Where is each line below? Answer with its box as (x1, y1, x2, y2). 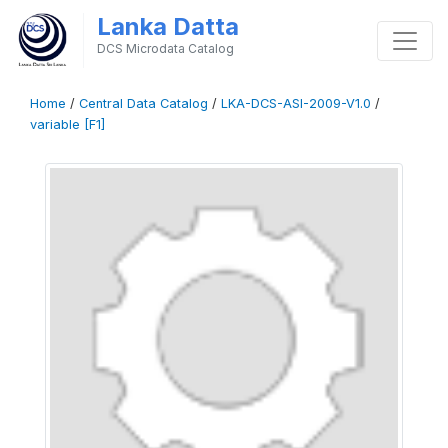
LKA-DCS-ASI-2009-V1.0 (221, 96, 371, 111)
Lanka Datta (96, 12, 239, 41)
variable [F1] (30, 117, 105, 132)
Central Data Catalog (79, 96, 208, 111)
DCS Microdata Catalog (96, 41, 234, 56)
